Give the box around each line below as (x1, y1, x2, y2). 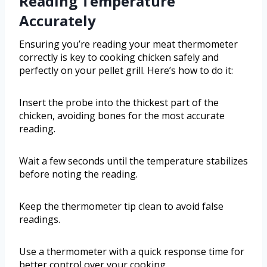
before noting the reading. (19, 167, 138, 181)
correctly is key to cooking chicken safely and (19, 51, 219, 64)
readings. (19, 213, 60, 226)
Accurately (19, 11, 96, 31)
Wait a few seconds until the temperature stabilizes (19, 154, 248, 168)
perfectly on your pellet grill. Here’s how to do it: (19, 64, 233, 77)
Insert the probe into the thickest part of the (19, 96, 219, 110)
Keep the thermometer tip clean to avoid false (19, 200, 223, 213)
